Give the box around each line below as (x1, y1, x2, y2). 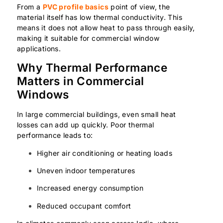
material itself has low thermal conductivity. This (17, 12, 182, 21)
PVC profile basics (42, 2, 109, 11)
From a (17, 2, 43, 11)
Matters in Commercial (17, 74, 144, 88)
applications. (17, 44, 61, 53)
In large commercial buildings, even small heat (17, 110, 176, 119)
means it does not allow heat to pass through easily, (17, 23, 195, 32)
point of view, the (109, 2, 170, 11)
